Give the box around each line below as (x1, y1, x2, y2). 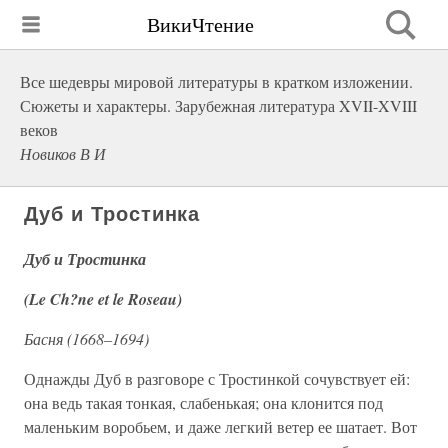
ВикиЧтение (147, 10, 254, 38)
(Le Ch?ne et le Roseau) (24, 288, 182, 310)
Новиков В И (20, 143, 106, 164)
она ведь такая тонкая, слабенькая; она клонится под (24, 392, 383, 413)
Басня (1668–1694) (24, 328, 149, 349)
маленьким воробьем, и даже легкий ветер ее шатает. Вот (24, 416, 417, 437)
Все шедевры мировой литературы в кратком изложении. (20, 71, 413, 92)
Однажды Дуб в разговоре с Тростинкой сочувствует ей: (24, 368, 410, 389)
